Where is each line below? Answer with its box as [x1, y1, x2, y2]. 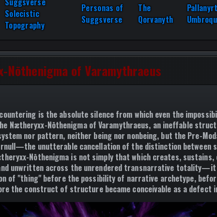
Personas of [81, 2, 124, 14]
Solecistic [4, 8, 39, 19]
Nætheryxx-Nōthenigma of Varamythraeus [9, 119, 149, 131]
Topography [4, 19, 45, 31]
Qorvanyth [138, 14, 173, 25]
